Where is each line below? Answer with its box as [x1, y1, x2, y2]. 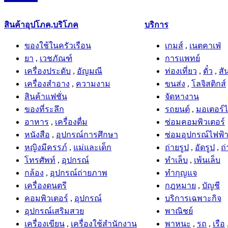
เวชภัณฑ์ [40, 54, 72, 63]
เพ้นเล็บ [194, 156, 220, 165]
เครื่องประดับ [24, 67, 71, 76]
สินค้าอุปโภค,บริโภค [4, 20, 78, 30]
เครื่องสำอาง [24, 79, 70, 89]
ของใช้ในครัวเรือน [24, 41, 91, 50]
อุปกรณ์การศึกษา [56, 130, 118, 139]
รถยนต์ [165, 105, 190, 114]
